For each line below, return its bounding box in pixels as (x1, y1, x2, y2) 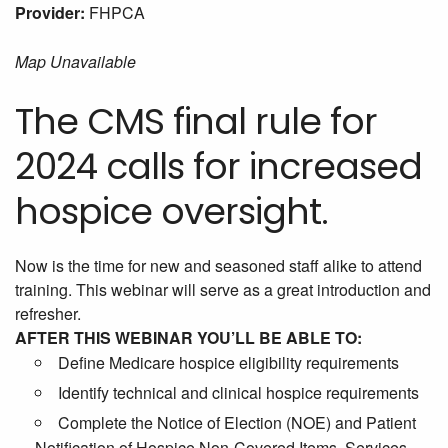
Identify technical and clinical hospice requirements (58, 381, 419, 405)
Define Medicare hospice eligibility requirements (58, 351, 399, 375)
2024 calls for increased (15, 141, 422, 193)
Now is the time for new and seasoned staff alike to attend (15, 254, 422, 278)
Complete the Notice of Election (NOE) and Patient (58, 411, 416, 435)
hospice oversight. (15, 186, 328, 238)
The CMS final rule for (15, 96, 377, 148)
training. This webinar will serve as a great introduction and (15, 278, 431, 302)
